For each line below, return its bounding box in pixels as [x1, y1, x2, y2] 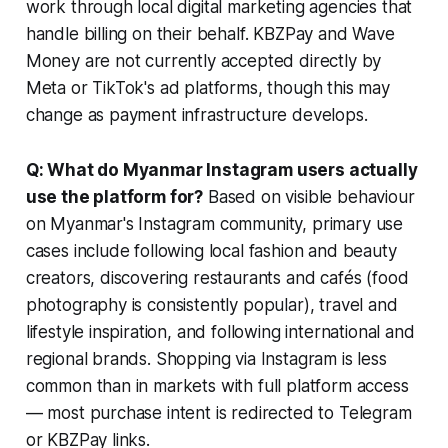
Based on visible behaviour [203, 186, 415, 207]
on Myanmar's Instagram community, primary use [25, 213, 404, 234]
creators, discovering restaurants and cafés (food [25, 267, 409, 288]
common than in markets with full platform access [25, 375, 409, 396]
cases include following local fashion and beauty [25, 240, 397, 261]
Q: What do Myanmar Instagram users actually [25, 159, 418, 180]
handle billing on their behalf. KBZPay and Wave [25, 23, 395, 44]
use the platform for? [25, 186, 204, 207]
